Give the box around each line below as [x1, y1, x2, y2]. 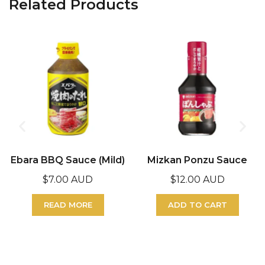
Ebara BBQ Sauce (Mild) [11, 154, 125, 166]
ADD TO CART [167, 200, 227, 209]
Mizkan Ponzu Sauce [147, 154, 247, 166]
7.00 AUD [49, 174, 93, 185]
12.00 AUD [176, 174, 225, 185]
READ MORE [43, 200, 92, 209]
